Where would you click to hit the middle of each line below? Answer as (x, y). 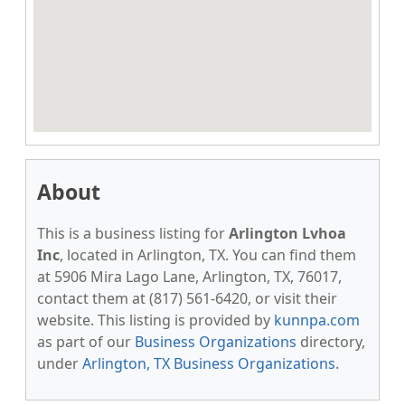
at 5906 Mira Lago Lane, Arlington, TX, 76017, (189, 277)
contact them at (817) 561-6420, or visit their (187, 298)
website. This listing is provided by (155, 320)
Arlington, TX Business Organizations (209, 363)
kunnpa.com (317, 320)
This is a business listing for (133, 233)
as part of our (86, 342)
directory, (331, 342)
